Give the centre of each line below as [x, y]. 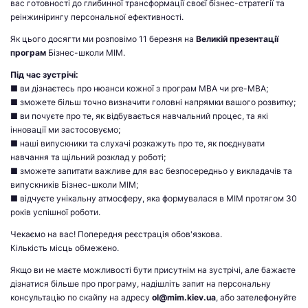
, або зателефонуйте [256, 298]
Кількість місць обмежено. [65, 248]
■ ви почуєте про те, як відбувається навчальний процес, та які [139, 116]
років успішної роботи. [55, 212]
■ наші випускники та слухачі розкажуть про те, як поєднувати [137, 144]
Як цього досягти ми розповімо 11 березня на [103, 39]
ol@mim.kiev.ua [184, 298]
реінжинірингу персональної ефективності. [97, 17]
